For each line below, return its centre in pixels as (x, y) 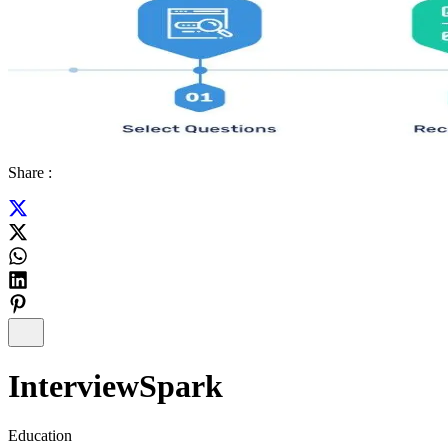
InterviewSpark (115, 386)
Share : (30, 172)
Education (40, 435)
